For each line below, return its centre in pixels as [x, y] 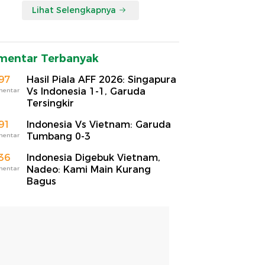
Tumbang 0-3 [59, 136]
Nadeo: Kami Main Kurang [89, 169]
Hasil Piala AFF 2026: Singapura [101, 79]
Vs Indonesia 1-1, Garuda [86, 91]
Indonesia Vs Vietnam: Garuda [99, 124]
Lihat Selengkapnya [74, 10]
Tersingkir [50, 103]
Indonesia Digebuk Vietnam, [93, 157]
